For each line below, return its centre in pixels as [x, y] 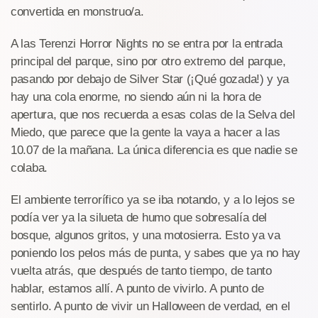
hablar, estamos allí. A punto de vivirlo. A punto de [137, 289]
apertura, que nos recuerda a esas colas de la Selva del [153, 115]
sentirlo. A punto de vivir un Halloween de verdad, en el [150, 306]
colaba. [29, 168]
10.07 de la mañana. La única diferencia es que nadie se [154, 150]
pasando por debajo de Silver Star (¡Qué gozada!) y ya [150, 79]
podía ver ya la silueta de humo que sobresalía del [139, 218]
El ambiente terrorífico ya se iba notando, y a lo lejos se [153, 200]
